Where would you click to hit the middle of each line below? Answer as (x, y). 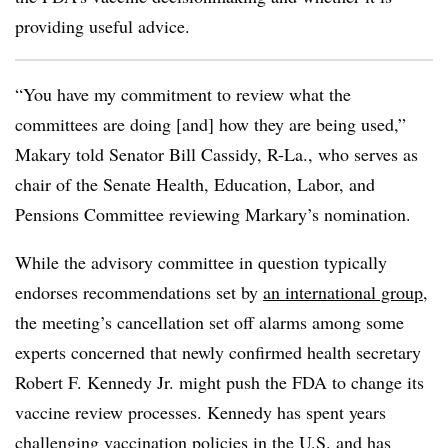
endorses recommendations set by (139, 292)
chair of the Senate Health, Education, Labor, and (195, 184)
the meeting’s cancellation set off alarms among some (209, 322)
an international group (343, 292)
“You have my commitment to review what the (183, 94)
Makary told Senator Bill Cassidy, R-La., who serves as (216, 154)
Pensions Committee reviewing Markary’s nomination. (216, 214)
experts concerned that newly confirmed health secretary (218, 352)
